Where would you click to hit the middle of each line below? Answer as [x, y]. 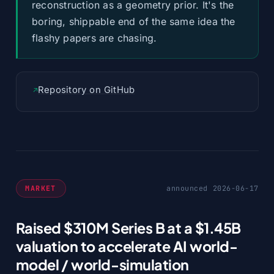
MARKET [41, 188]
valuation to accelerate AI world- [127, 246]
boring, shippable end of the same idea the [133, 21]
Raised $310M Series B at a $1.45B [128, 228]
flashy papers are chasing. [94, 38]
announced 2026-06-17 [213, 188]
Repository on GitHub [86, 90]
